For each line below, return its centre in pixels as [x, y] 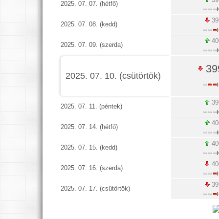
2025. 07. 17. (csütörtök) [96, 188]
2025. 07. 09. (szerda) [92, 45]
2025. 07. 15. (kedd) [89, 147]
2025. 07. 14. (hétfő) [89, 127]
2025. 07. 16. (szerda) [92, 168]
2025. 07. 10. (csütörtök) [113, 76]
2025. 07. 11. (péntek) [92, 106]
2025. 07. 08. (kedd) [89, 24]
